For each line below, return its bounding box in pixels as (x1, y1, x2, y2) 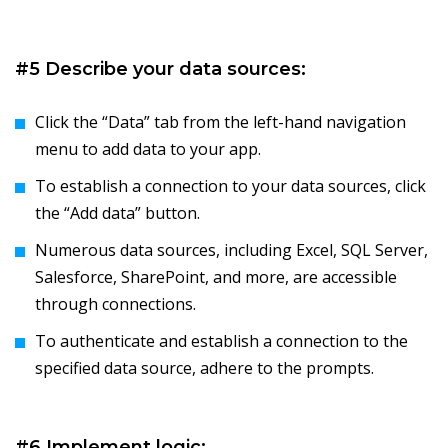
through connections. (35, 293, 196, 316)
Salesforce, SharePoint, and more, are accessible (35, 266, 397, 289)
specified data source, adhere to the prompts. (35, 357, 374, 380)
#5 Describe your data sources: (15, 58, 306, 81)
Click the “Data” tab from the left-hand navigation (35, 111, 406, 134)
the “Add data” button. (35, 202, 200, 225)
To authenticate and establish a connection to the (35, 330, 408, 353)
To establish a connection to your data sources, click (35, 175, 426, 198)
